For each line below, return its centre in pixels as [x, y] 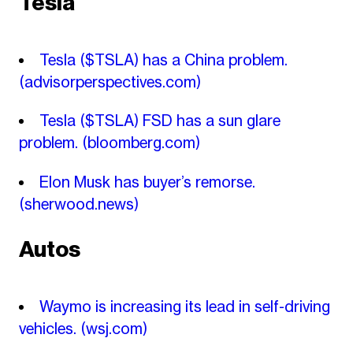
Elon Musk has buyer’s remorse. [147, 182]
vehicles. [49, 329]
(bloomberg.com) [141, 143]
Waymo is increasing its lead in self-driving [185, 307]
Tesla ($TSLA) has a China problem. [163, 59]
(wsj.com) [113, 329]
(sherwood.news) [78, 204]
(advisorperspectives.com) [110, 82]
